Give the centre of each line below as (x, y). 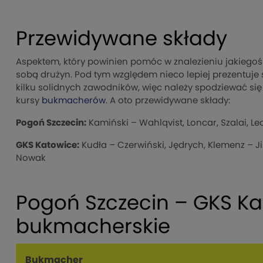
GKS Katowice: (48, 146)
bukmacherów (74, 101)
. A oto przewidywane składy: (168, 101)
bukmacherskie (93, 227)
